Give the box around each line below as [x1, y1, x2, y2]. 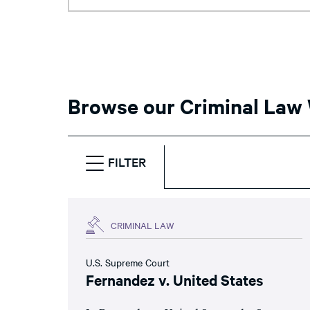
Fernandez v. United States [86, 270, 263, 289]
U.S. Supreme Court [86, 255, 170, 269]
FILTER [108, 154, 146, 170]
